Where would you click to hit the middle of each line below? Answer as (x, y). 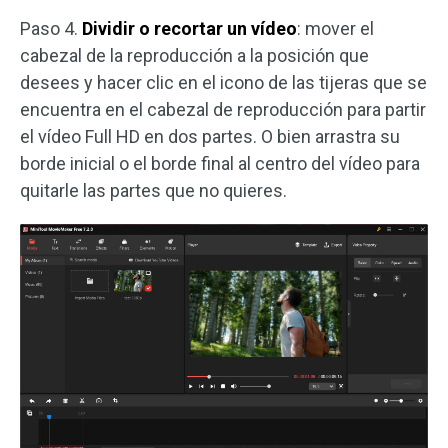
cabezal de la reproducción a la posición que (194, 56)
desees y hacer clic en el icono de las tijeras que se (223, 83)
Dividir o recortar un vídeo (189, 29)
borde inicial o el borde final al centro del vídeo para (220, 164)
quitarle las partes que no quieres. (153, 191)
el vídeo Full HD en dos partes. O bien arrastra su (210, 137)
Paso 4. (51, 29)
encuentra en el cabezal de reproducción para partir (223, 110)
